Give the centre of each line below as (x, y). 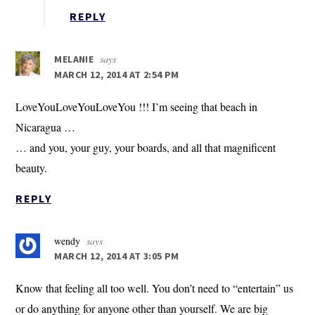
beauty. (32, 168)
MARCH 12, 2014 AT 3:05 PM (117, 256)
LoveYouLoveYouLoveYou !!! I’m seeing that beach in (137, 107)
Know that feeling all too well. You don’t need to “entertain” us (155, 288)
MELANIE (74, 59)
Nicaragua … (46, 127)
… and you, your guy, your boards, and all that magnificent (146, 148)
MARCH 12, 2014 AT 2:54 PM (117, 75)
